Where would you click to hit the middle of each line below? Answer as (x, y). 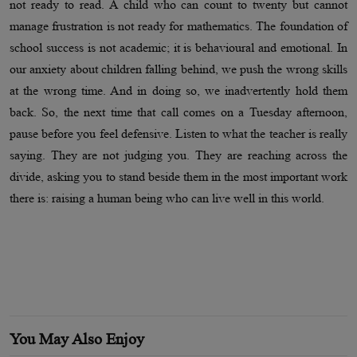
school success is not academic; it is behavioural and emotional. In (178, 48)
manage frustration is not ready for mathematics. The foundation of (178, 26)
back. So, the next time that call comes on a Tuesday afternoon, (178, 112)
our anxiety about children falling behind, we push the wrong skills (178, 69)
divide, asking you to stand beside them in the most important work (178, 177)
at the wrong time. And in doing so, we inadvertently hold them (178, 91)
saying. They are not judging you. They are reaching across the (178, 155)
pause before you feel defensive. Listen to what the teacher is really (178, 134)
